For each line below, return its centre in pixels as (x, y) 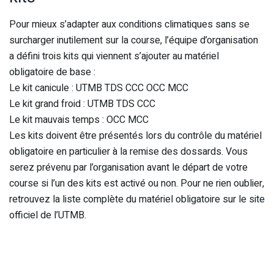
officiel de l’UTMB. (48, 216)
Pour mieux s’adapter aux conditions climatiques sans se (129, 25)
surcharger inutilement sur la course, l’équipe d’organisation (134, 41)
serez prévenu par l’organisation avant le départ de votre (128, 168)
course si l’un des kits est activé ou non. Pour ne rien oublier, (137, 184)
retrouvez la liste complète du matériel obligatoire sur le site (137, 200)
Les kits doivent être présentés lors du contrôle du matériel (135, 136)
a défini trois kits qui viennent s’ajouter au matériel (114, 57)
